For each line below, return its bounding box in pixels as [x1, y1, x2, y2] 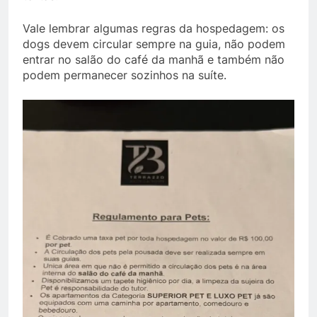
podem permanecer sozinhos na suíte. [23, 68, 226, 83]
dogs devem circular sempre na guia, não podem [23, 37, 285, 52]
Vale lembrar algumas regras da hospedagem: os [23, 21, 284, 36]
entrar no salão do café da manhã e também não [23, 52, 284, 67]
